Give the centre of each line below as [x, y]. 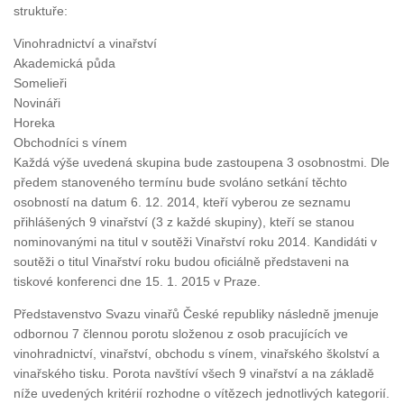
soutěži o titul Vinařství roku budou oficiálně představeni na [181, 262]
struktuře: [41, 10]
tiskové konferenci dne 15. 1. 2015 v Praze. [137, 282]
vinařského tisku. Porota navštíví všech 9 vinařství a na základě [194, 374]
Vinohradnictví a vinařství [85, 44]
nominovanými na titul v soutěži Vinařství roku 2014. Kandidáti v [195, 242]
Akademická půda [64, 64]
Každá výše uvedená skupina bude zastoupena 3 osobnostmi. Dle [202, 163]
